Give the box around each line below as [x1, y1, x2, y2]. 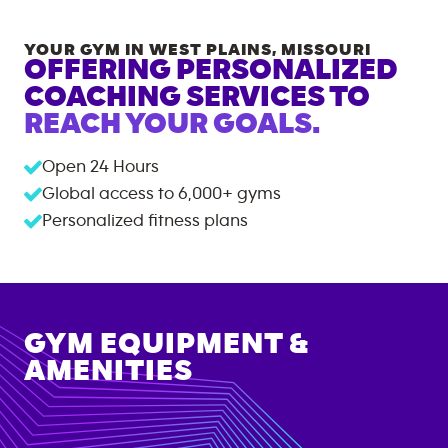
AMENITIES [24, 355, 193, 386]
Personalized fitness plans [42, 211, 248, 230]
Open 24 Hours [42, 157, 159, 176]
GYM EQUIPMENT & [24, 328, 308, 359]
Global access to [42, 184, 174, 203]
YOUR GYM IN [24, 40, 149, 58]
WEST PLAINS [149, 40, 272, 58]
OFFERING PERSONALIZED [24, 54, 398, 85]
